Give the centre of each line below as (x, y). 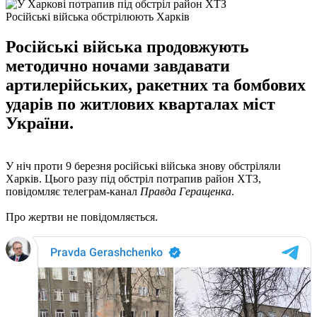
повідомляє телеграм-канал (73, 191)
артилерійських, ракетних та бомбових (156, 85)
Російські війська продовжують (127, 46)
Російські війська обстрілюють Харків (98, 16)
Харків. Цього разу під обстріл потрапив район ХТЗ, (133, 178)
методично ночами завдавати (118, 65)
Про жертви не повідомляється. (82, 217)
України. (40, 123)
